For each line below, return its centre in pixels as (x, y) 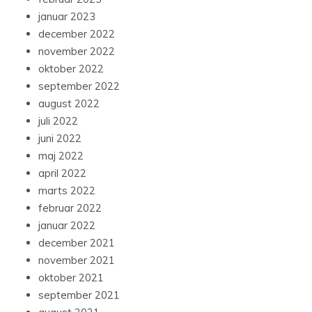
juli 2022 (58, 121)
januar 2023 (67, 17)
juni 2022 (60, 139)
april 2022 (62, 173)
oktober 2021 (71, 278)
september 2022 (79, 86)
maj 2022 (61, 156)
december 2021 (77, 243)
